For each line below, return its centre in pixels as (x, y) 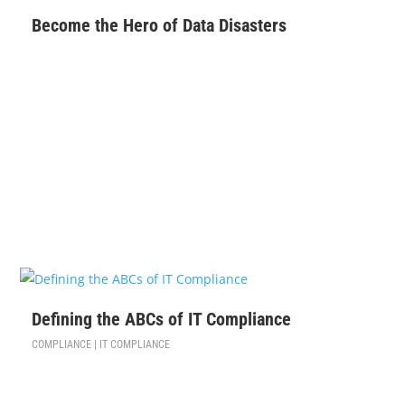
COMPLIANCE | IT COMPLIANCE (101, 344)
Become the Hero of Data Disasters (160, 26)
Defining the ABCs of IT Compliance (162, 319)
